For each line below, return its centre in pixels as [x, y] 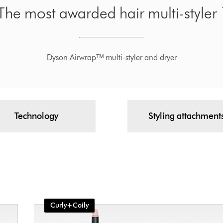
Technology [36, 116]
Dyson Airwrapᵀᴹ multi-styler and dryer [111, 58]
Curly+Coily [69, 206]
